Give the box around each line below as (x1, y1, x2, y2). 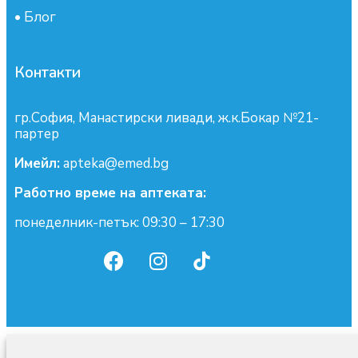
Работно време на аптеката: (14, 183, 206, 202)
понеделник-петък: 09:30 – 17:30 (14, 213, 225, 232)
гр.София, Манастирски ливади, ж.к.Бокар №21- (14, 108, 319, 127)
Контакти (14, 62, 81, 83)
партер (14, 124, 59, 143)
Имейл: (14, 153, 60, 173)
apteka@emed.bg (60, 153, 169, 173)
